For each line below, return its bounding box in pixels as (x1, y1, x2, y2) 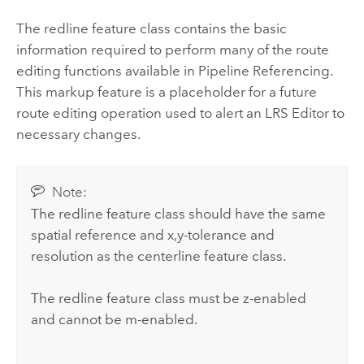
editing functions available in (15, 62, 198, 79)
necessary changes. (15, 125, 141, 142)
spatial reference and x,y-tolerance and (31, 226, 275, 243)
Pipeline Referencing (197, 62, 330, 79)
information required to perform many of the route (15, 41, 329, 58)
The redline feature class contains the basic (15, 19, 287, 37)
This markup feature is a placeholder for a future (15, 83, 317, 100)
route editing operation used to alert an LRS (15, 104, 292, 121)
